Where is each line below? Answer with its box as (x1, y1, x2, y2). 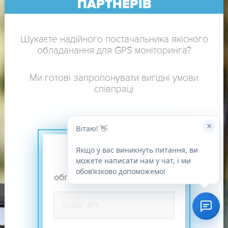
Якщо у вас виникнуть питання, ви (76, 145, 198, 155)
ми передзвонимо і (74, 159, 154, 171)
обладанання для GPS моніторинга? (37, 45, 191, 57)
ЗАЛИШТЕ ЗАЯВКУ (67, 147, 161, 159)
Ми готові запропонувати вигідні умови (30, 72, 198, 84)
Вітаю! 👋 (76, 124, 107, 133)
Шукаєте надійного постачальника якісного (20, 34, 208, 46)
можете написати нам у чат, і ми (76, 156, 191, 165)
